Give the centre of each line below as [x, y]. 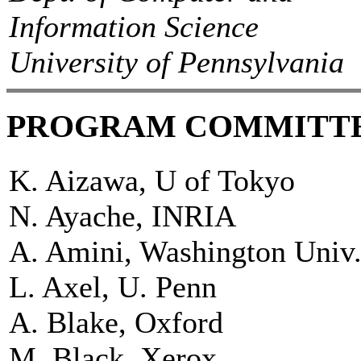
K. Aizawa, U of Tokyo [152, 180]
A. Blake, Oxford [116, 322]
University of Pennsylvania [176, 62]
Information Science [134, 26]
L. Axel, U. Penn [113, 286]
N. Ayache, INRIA [122, 216]
